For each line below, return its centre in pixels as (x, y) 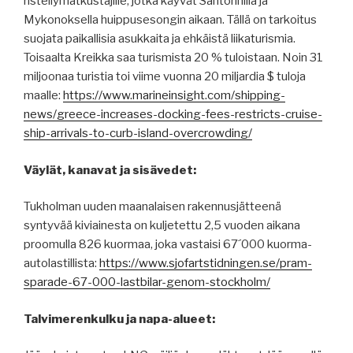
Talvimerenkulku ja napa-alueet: (119, 319)
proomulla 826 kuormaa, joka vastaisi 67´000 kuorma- (168, 245)
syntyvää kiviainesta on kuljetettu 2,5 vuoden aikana (162, 226)
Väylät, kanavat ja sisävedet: (110, 170)
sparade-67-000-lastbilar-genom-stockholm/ (147, 282)
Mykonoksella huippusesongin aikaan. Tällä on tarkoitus (170, 20)
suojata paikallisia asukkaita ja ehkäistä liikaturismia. (160, 39)
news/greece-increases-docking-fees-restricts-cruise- (173, 115)
